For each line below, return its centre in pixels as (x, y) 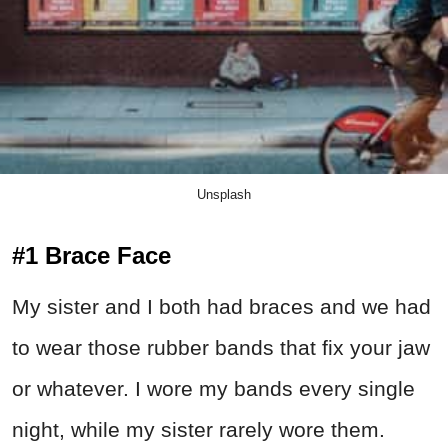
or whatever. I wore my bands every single (213, 389)
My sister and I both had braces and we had (221, 307)
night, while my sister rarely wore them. (198, 430)
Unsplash (224, 195)
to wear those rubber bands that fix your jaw (221, 348)
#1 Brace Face (91, 256)
